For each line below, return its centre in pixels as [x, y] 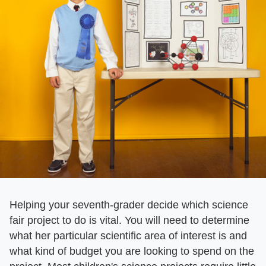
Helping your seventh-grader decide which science [129, 205]
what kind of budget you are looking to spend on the [132, 251]
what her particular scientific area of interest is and [128, 236]
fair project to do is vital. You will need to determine [129, 220]
